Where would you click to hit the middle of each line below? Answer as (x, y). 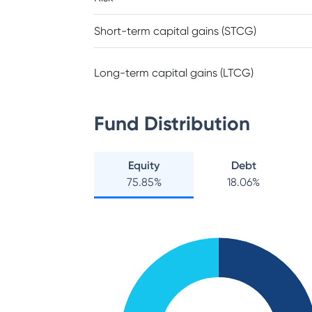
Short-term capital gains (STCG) (175, 31)
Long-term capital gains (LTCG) (174, 73)
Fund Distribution (172, 124)
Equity (144, 165)
